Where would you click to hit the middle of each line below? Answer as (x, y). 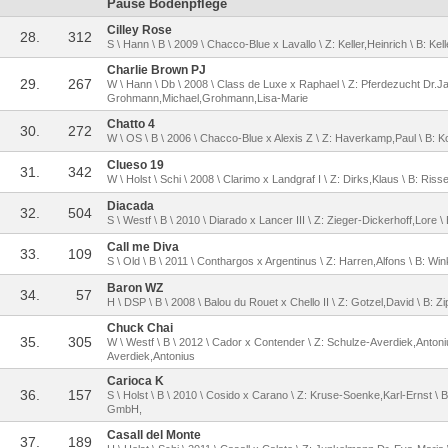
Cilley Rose (139, 30)
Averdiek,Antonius (151, 356)
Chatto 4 (131, 124)
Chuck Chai (140, 328)
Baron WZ (135, 288)
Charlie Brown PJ (156, 70)
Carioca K (135, 381)
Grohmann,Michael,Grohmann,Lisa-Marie (207, 98)
